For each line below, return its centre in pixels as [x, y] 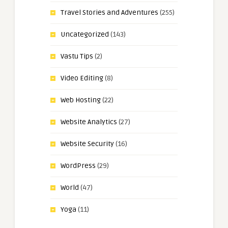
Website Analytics [89, 122]
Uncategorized [85, 35]
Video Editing [82, 78]
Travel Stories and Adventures [109, 13]
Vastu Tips [77, 56]
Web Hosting [81, 100]
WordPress [78, 166]
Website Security [87, 144]
